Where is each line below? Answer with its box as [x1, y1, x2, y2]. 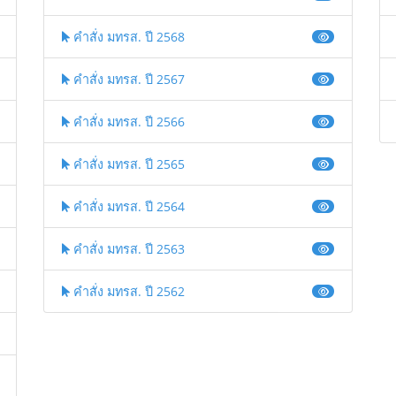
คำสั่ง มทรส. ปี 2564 [70, 198, 185, 216]
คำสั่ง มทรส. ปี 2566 [70, 113, 185, 131]
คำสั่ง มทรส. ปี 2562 [70, 283, 185, 301]
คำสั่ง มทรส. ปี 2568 [70, 28, 185, 46]
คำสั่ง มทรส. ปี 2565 [70, 156, 185, 173]
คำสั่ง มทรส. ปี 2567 [70, 71, 185, 88]
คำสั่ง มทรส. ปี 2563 [70, 240, 185, 258]
